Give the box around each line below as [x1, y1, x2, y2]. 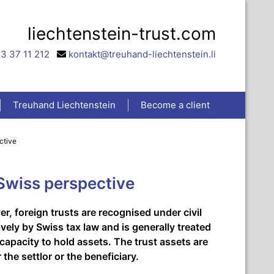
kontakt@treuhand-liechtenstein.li [68, 48, 216, 60]
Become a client [141, 98, 210, 111]
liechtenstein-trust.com [27, 23, 216, 44]
